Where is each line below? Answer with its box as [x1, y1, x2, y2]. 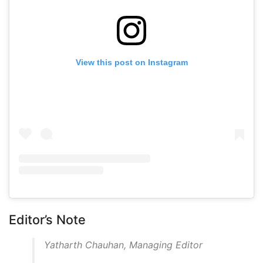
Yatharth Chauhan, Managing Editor [44, 238, 203, 251]
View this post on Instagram [75, 58, 188, 68]
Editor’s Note [9, 211, 86, 227]
